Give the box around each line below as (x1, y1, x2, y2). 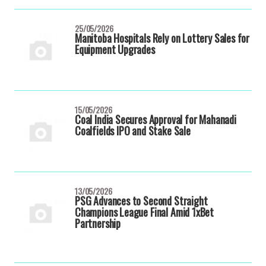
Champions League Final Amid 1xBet (75, 204, 214, 220)
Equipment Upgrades (75, 42, 155, 57)
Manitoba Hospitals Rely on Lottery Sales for (75, 30, 250, 46)
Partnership (75, 216, 121, 231)
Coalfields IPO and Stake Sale (75, 123, 191, 138)
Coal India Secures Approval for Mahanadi (75, 112, 236, 127)
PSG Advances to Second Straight (75, 193, 208, 208)
